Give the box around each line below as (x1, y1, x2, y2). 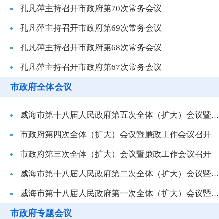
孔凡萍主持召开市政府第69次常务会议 (20, 23, 162, 33)
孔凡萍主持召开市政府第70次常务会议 (20, 4, 162, 13)
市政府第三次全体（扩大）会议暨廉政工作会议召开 (20, 150, 211, 159)
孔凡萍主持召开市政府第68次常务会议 (20, 43, 162, 52)
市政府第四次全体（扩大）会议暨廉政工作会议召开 (20, 130, 211, 139)
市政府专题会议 (10, 208, 72, 218)
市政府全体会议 (10, 82, 72, 92)
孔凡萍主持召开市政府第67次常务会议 (20, 63, 162, 72)
